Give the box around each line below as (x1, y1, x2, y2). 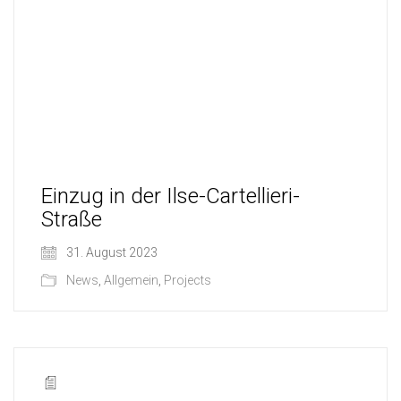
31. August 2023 (64, 244, 158, 260)
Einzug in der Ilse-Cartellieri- (41, 183, 300, 209)
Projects (164, 272, 211, 287)
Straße (41, 206, 102, 232)
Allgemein (104, 272, 158, 287)
